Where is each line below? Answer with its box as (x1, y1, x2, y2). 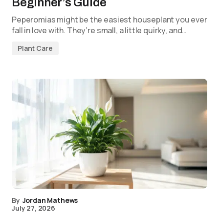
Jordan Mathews (22, 196, 78, 205)
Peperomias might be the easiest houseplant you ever (12, 14, 207, 25)
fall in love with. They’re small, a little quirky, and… (12, 25, 187, 36)
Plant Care (18, 44, 53, 53)
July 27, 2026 (12, 203, 55, 213)
